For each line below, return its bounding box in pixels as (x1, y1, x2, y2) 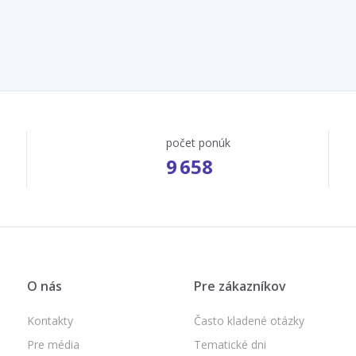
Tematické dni (194, 336, 266, 352)
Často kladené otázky (194, 312, 304, 328)
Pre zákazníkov (194, 277, 286, 295)
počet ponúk (165, 134, 230, 150)
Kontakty (27, 312, 73, 328)
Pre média (27, 336, 79, 352)
